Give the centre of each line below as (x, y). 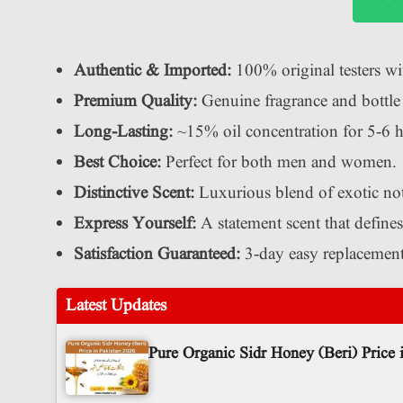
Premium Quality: (135, 101)
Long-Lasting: (123, 132)
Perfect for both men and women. (279, 162)
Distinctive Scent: (134, 193)
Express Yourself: (135, 224)
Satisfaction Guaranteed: (157, 254)
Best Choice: (117, 162)
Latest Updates (116, 305)
